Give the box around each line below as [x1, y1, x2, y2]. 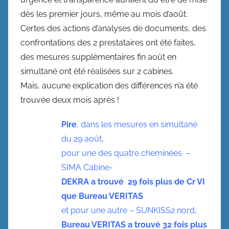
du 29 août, [61, 134, 104, 144]
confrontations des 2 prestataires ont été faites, [20, 38, 196, 48]
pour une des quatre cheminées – [61, 148, 191, 158]
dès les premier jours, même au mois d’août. [20, 9, 188, 19]
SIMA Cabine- [61, 163, 115, 172]
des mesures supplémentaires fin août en [20, 52, 176, 62]
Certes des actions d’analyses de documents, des [20, 24, 206, 33]
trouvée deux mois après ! [20, 95, 119, 105]
